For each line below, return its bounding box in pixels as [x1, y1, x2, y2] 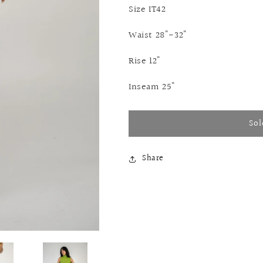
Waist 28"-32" [129, 28, 187, 43]
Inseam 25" [129, 80, 176, 95]
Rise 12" [129, 54, 161, 69]
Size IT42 [129, 2, 166, 18]
